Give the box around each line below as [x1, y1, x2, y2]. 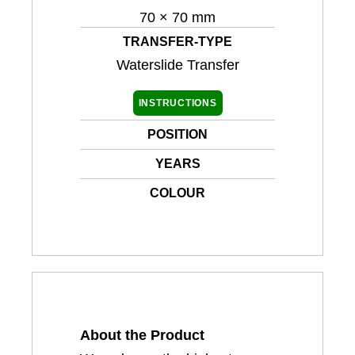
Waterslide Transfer [116, 57, 239, 74]
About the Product [80, 327, 204, 344]
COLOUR [150, 186, 205, 200]
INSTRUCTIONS [138, 97, 217, 109]
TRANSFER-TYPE [123, 35, 232, 49]
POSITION [147, 128, 208, 142]
